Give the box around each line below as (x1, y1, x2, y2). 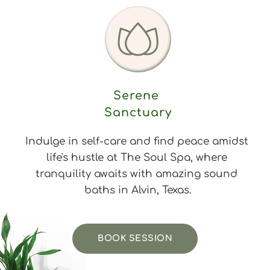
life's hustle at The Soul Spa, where (46, 151, 227, 163)
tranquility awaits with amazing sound (36, 168, 237, 180)
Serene (113, 89, 163, 102)
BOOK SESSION (98, 233, 172, 243)
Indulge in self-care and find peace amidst (25, 135, 248, 147)
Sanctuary (104, 105, 172, 119)
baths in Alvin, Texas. (84, 184, 192, 196)
